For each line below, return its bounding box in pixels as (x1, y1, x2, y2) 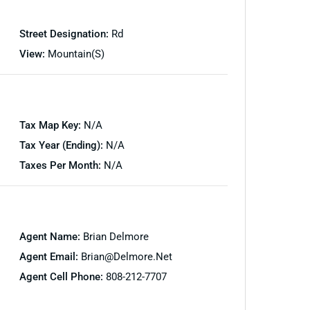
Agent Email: (19, 250, 81, 263)
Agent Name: (19, 230, 83, 243)
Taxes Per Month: (19, 158, 104, 172)
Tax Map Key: (19, 118, 84, 131)
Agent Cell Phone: (19, 270, 106, 283)
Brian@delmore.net (80, 250, 172, 263)
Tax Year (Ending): (19, 138, 106, 152)
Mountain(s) (47, 47, 104, 60)
